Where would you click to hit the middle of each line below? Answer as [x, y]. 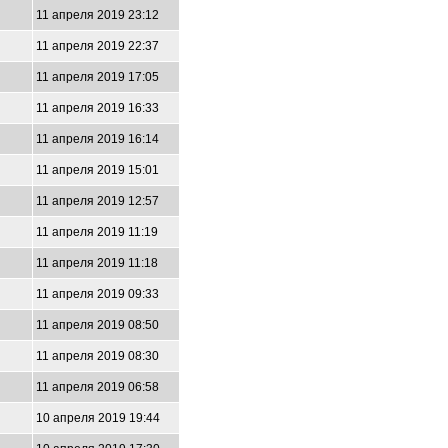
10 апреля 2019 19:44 [98, 418]
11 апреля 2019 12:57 [97, 201]
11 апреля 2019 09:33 [97, 294]
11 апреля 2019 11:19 [97, 232]
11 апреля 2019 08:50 [97, 325]
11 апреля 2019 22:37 [97, 46]
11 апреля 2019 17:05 [97, 77]
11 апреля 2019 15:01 [97, 170]
